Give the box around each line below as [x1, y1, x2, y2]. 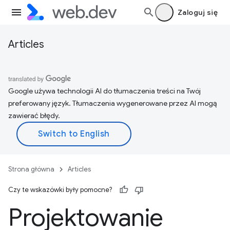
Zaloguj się [177, 8, 218, 17]
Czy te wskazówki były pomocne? [8, 185, 112, 194]
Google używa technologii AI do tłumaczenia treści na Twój [8, 86, 201, 95]
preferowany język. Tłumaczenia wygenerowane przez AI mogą [8, 99, 217, 108]
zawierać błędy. [8, 111, 60, 120]
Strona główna [8, 165, 54, 174]
